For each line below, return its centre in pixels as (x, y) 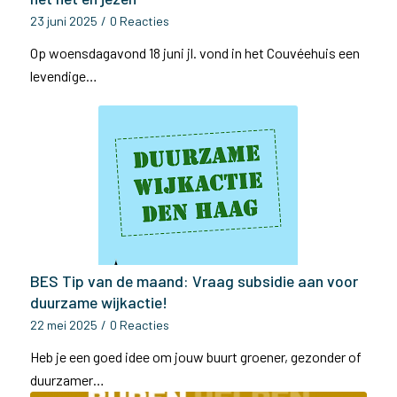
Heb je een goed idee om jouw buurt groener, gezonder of (195, 357)
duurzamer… (67, 380)
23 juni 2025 (63, 21)
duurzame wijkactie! (98, 302)
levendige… (63, 76)
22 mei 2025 (63, 325)
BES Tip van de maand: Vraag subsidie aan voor (194, 281)
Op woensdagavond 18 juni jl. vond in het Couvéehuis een (195, 53)
